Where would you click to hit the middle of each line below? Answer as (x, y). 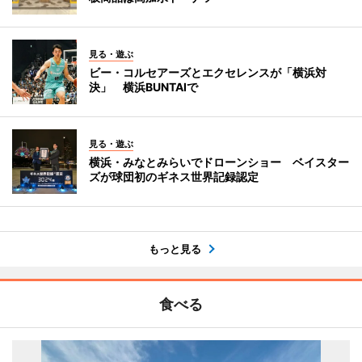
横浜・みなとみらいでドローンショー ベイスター (219, 162)
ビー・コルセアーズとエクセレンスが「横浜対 (208, 72)
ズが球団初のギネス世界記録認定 (174, 177)
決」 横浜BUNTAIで (143, 87)
